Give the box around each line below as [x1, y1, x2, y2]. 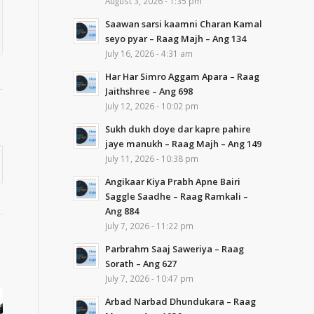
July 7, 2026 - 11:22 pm [105, 220, 194, 231]
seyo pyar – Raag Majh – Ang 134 [105, 32, 247, 45]
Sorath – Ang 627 [105, 257, 177, 270]
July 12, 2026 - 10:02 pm [105, 100, 199, 111]
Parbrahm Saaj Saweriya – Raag [105, 243, 245, 255]
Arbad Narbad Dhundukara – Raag [105, 295, 257, 308]
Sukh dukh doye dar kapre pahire [105, 123, 252, 135]
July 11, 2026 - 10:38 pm [105, 153, 199, 164]
